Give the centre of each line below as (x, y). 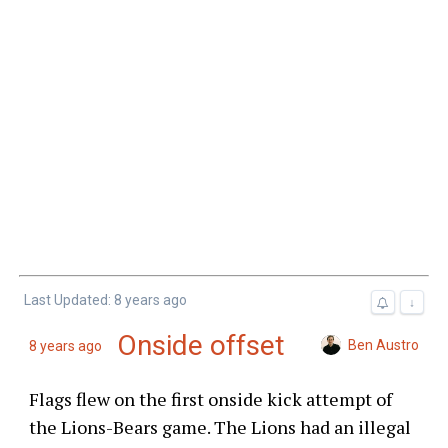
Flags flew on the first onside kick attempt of (210, 398)
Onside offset (200, 345)
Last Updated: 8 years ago (105, 299)
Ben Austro (384, 344)
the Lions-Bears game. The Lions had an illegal (219, 426)
